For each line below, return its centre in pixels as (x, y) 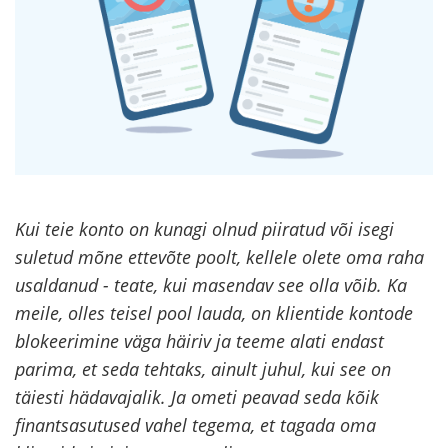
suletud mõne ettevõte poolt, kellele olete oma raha (219, 257)
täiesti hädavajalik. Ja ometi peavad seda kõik (197, 397)
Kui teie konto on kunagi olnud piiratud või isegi (204, 229)
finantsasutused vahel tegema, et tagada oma (195, 425)
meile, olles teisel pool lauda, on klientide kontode (214, 313)
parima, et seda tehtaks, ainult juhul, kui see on (203, 369)
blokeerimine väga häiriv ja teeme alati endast (199, 341)
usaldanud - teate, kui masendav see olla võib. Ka (211, 285)
